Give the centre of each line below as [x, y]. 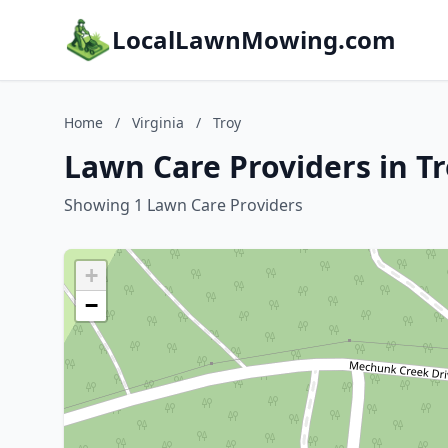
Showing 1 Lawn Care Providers [183, 205]
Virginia [158, 122]
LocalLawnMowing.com [254, 39]
